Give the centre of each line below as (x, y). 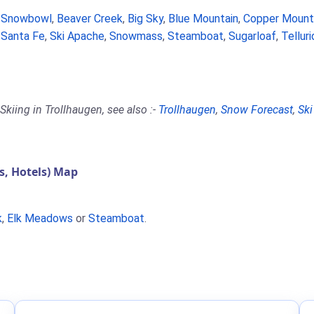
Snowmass (136, 36)
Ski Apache (77, 36)
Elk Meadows (40, 218)
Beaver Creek (90, 19)
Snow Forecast (257, 110)
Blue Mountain (203, 19)
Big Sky (145, 19)
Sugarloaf (252, 36)
